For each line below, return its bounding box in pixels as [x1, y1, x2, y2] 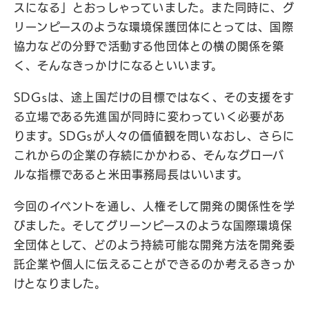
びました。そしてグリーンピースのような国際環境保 [14, 220, 292, 231]
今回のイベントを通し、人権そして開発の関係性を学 [14, 201, 295, 212]
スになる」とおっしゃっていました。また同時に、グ [14, 2, 295, 13]
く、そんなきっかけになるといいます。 [14, 60, 223, 71]
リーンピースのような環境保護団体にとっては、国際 [14, 21, 294, 32]
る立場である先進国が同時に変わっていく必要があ [14, 111, 286, 122]
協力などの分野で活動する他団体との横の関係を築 [14, 41, 285, 52]
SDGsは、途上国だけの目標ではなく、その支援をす [14, 92, 295, 103]
